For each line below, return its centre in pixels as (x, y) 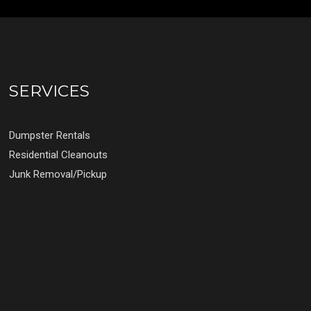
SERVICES (49, 91)
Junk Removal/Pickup (58, 174)
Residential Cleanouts (58, 154)
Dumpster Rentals (49, 135)
